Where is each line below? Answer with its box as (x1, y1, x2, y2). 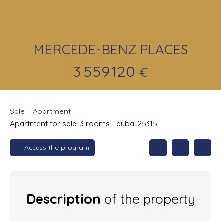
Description (26, 190, 101, 207)
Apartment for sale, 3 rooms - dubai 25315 (10, 118, 157, 128)
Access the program (24, 143, 89, 152)
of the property (100, 190, 195, 207)
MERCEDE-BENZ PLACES (33, 40, 188, 58)
